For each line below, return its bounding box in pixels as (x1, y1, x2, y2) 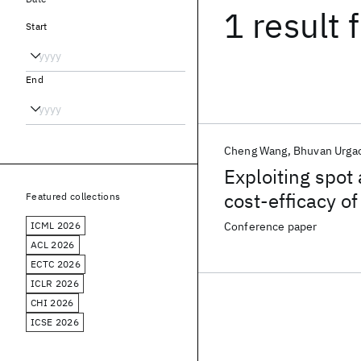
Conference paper (224, 219, 317, 234)
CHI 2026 (31, 297, 74, 309)
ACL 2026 (31, 239, 75, 251)
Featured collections (26, 190, 121, 202)
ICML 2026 (31, 219, 81, 231)
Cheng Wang (224, 143, 288, 158)
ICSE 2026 (31, 316, 79, 328)
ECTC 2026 (31, 258, 81, 270)
